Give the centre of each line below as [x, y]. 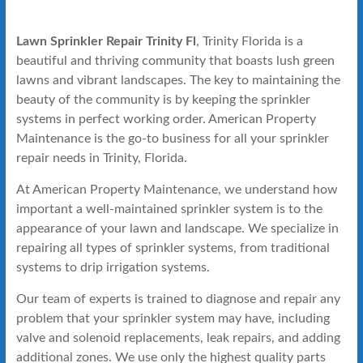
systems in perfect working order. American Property [166, 119]
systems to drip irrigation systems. [113, 267]
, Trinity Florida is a [249, 41]
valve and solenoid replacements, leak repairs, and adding [178, 337]
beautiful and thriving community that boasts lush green [175, 60]
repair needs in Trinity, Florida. [101, 158]
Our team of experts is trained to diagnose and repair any [178, 299]
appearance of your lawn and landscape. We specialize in [177, 228]
